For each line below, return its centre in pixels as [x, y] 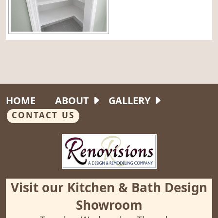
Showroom [109, 205]
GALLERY [129, 101]
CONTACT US [43, 115]
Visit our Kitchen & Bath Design [109, 188]
